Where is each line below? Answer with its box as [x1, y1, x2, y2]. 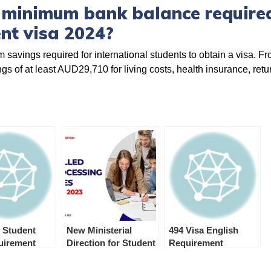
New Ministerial [67, 224, 132, 235]
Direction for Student [67, 237, 155, 248]
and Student [67, 250, 118, 261]
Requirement [169, 237, 223, 248]
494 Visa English [169, 224, 238, 235]
